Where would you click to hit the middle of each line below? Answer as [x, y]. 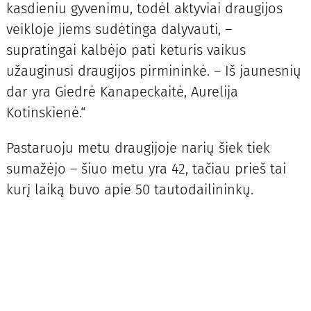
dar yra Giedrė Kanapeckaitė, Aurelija [122, 92]
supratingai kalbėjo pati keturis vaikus [126, 50]
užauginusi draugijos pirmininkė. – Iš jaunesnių [153, 71]
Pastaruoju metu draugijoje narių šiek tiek [138, 148]
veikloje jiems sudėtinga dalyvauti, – [119, 30]
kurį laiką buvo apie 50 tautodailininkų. [129, 189]
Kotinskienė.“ [45, 113]
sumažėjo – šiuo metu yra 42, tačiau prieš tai [146, 168]
